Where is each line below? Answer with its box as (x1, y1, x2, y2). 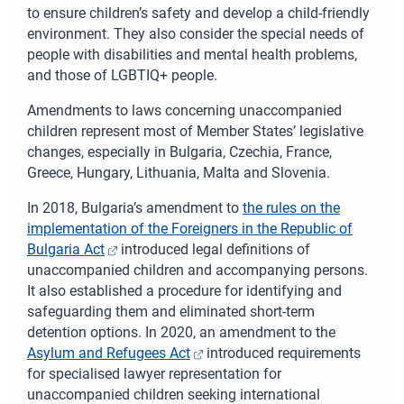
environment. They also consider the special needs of (27, 25, 364, 43)
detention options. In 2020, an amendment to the (27, 324, 335, 342)
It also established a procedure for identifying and (27, 282, 342, 300)
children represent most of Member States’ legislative (27, 123, 363, 141)
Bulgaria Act (27, 241, 105, 259)
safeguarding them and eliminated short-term (27, 303, 315, 321)
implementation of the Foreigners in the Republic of (27, 220, 353, 238)
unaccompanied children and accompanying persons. (27, 262, 368, 280)
